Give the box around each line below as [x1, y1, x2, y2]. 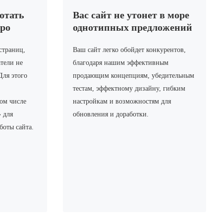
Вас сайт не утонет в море [72, 9, 189, 21]
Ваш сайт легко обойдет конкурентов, [72, 46, 186, 54]
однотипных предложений [72, 22, 192, 33]
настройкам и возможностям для [72, 98, 171, 106]
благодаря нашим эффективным [72, 59, 168, 67]
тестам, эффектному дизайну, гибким [72, 85, 185, 93]
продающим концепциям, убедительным [72, 72, 194, 80]
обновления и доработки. [72, 111, 149, 118]
